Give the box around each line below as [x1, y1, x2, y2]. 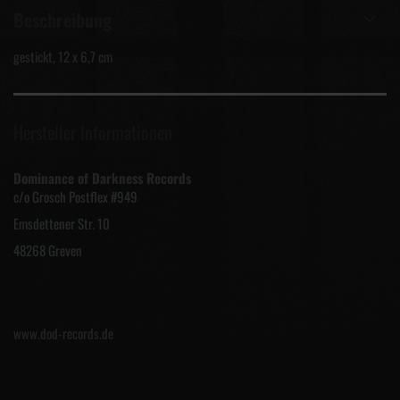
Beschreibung [13, 6, 112, 33]
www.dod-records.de [13, 323, 113, 343]
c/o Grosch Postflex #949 [13, 187, 137, 206]
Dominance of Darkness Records [13, 168, 191, 187]
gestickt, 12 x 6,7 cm [13, 46, 112, 66]
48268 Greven [13, 240, 82, 260]
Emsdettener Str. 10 [13, 213, 110, 233]
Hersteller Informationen [13, 119, 172, 146]
